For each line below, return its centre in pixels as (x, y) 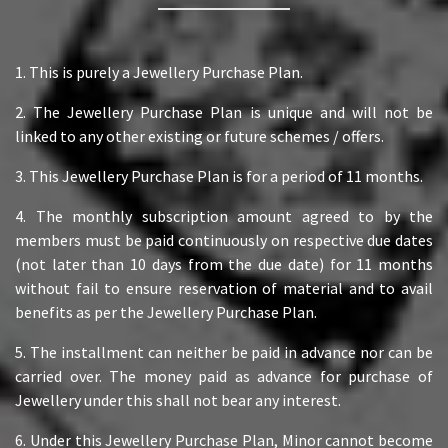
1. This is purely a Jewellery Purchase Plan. (159, 71)
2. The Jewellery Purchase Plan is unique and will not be (224, 111)
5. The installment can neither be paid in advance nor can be (224, 351)
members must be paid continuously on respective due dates (224, 239)
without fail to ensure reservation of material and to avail (224, 287)
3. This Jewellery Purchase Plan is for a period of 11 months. (219, 175)
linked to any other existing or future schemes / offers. (199, 135)
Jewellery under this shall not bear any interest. (178, 399)
